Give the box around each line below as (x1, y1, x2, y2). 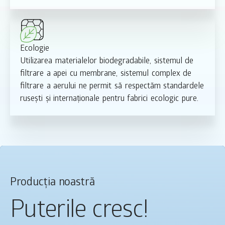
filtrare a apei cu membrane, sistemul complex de (20, 69, 192, 79)
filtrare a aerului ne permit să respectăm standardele (20, 82, 204, 92)
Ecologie (20, 44, 49, 54)
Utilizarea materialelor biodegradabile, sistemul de (20, 57, 194, 67)
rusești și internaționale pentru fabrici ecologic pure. (20, 94, 198, 104)
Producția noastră (10, 176, 95, 190)
